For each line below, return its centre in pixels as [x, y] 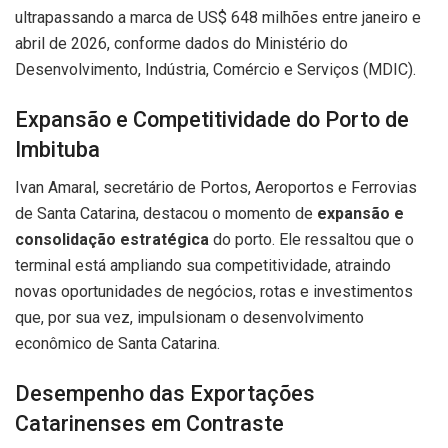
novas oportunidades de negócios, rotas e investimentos [214, 292]
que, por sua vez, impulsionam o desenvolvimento [189, 318]
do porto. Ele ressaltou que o [311, 240]
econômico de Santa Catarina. [117, 344]
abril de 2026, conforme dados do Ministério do [181, 44]
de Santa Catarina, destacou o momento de [166, 214]
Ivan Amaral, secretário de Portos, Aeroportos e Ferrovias [216, 188]
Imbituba [57, 149]
